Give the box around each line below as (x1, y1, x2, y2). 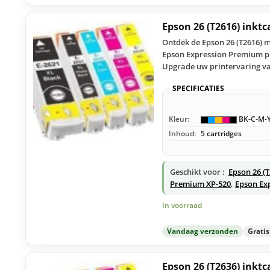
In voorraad (162, 200, 202, 211)
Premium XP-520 (170, 178, 231, 190)
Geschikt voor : (170, 166, 225, 178)
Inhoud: (169, 128, 196, 139)
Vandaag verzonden (167, 225, 238, 236)
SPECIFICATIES (172, 83, 224, 94)
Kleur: (169, 114, 189, 125)
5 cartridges (201, 128, 242, 139)
